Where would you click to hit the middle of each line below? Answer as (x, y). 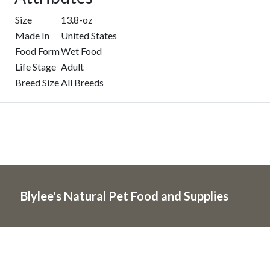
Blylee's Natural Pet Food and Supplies (124, 196)
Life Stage (36, 67)
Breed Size (37, 82)
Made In (32, 35)
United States (89, 35)
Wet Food (81, 51)
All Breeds (82, 82)
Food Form (37, 51)
